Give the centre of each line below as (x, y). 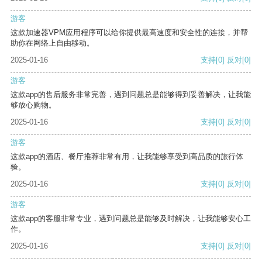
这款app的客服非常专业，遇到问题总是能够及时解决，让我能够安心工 (131, 219)
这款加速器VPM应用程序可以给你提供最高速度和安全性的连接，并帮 (129, 33)
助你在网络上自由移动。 (52, 43)
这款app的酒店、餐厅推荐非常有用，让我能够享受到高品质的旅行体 (127, 157)
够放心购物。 (33, 105)
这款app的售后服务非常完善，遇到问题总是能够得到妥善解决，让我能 (131, 95)
